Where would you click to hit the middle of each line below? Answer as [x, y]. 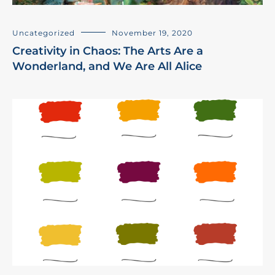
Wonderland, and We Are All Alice [107, 66]
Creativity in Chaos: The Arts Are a [108, 51]
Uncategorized [44, 33]
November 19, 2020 [152, 33]
